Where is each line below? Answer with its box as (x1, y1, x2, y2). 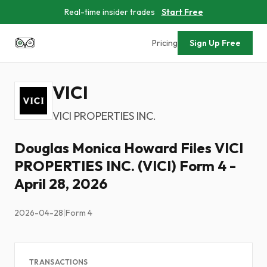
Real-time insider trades (64, 7, 155, 17)
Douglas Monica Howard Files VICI (14, 139, 243, 157)
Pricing (152, 38, 178, 48)
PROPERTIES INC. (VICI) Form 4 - (14, 157, 236, 175)
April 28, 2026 (14, 175, 107, 193)
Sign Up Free (190, 38, 241, 48)
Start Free (161, 7, 203, 17)
